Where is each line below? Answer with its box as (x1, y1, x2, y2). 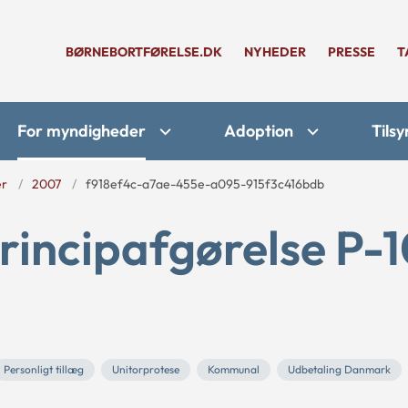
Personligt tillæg (4, 362, 84, 376)
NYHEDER (244, 44, 306, 60)
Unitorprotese (112, 362, 179, 376)
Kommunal (208, 362, 260, 376)
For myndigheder (17, 120, 146, 141)
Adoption (224, 120, 293, 141)
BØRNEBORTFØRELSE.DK (66, 44, 222, 60)
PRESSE (328, 44, 375, 60)
